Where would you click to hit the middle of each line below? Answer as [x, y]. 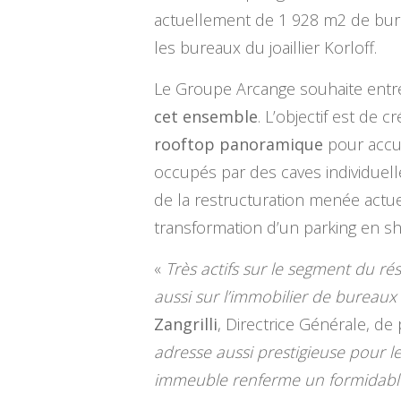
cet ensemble [206, 117]
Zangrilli [186, 324]
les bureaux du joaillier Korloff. [265, 48]
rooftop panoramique [239, 145]
